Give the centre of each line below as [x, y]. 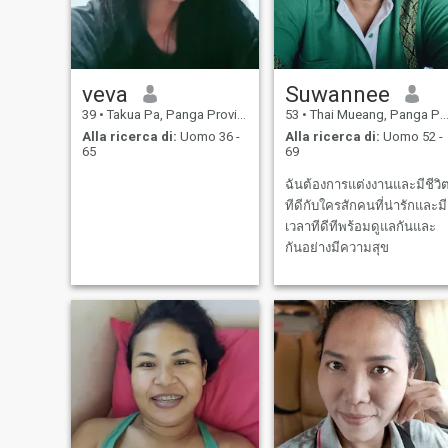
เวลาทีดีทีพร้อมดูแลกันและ [360, 227]
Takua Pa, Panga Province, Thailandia [170, 114]
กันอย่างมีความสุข [336, 248]
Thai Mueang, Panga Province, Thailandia [373, 114]
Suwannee [337, 93]
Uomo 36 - [208, 137]
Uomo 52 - [411, 137]
